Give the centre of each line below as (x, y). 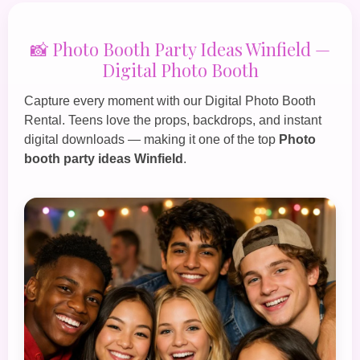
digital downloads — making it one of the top (151, 139)
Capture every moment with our (115, 100)
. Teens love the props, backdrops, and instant (192, 120)
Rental (43, 120)
